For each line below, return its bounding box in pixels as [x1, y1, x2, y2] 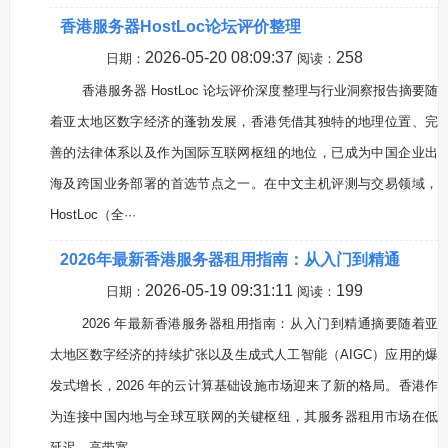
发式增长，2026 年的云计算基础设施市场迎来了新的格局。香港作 [49, 378, 439, 393]
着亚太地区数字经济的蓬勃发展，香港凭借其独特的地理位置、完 [49, 114, 439, 129]
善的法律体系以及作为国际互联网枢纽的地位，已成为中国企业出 [49, 145, 439, 160]
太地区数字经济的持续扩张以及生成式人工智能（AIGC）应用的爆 [49, 347, 439, 362]
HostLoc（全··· [49, 207, 136, 222]
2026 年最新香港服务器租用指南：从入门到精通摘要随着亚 [81, 316, 439, 331]
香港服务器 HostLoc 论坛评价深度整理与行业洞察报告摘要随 [81, 83, 439, 98]
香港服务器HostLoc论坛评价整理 [59, 18, 301, 35]
